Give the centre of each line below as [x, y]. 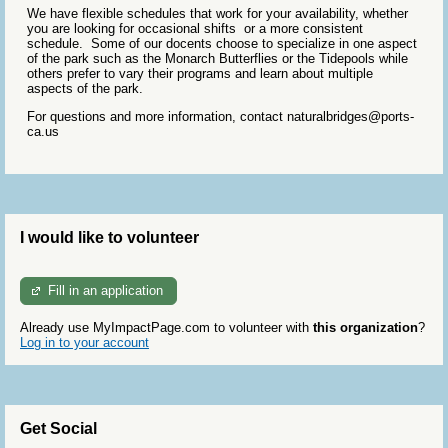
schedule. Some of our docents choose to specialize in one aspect [222, 44]
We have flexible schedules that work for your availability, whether [217, 14]
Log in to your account [84, 342]
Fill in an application [106, 291]
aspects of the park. [87, 89]
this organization [365, 327]
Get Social [58, 428]
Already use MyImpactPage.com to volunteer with [166, 327]
